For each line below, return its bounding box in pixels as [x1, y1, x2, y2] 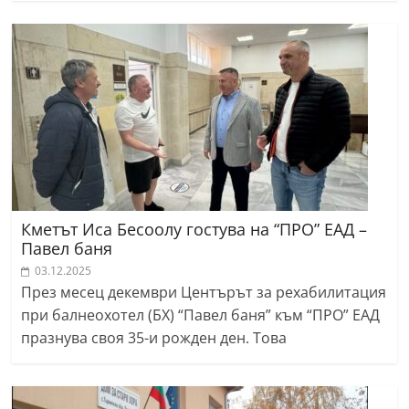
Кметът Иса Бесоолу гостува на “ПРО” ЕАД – [21, 218, 368, 241]
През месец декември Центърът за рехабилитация [21, 282, 387, 303]
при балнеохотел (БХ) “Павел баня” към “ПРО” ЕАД [21, 305, 381, 326]
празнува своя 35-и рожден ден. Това [21, 328, 288, 349]
